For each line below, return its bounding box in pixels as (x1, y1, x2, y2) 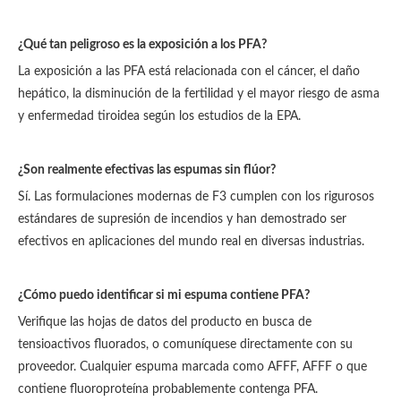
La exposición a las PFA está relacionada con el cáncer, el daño (18, 65, 360, 78)
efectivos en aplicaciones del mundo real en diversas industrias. (18, 235, 364, 248)
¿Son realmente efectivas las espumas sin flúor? (18, 164, 276, 176)
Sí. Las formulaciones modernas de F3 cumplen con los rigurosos (18, 191, 374, 203)
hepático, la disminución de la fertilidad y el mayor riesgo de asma (18, 88, 380, 100)
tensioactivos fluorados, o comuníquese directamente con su (18, 338, 353, 351)
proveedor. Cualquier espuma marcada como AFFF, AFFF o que (18, 361, 367, 373)
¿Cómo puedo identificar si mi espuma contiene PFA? (18, 289, 310, 302)
